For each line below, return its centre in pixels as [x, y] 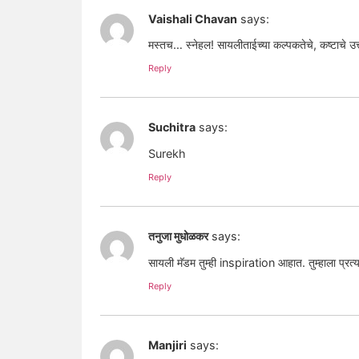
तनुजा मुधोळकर [178, 236]
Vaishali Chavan [192, 18]
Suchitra [171, 127]
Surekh [167, 153]
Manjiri [167, 345]
